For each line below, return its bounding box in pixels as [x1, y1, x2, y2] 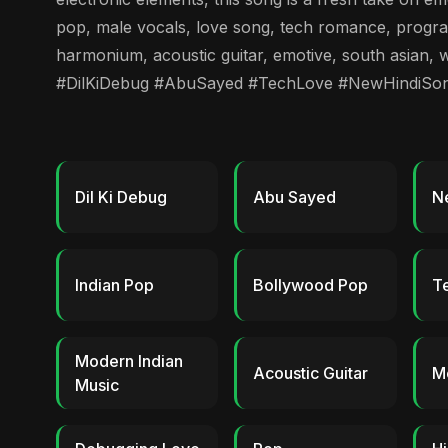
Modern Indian [75, 351, 183, 371]
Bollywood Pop [253, 275, 369, 295]
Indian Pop [75, 275, 154, 295]
